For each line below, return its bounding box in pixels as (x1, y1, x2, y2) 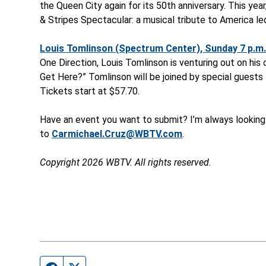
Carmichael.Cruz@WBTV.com (52, 128, 183, 140)
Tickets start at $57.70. (40, 85, 140, 97)
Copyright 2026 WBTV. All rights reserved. (40, 156, 212, 168)
